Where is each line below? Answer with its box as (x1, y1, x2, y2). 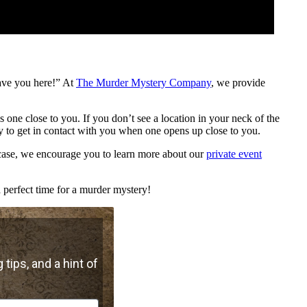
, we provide (211, 77, 265, 89)
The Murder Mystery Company (76, 77, 211, 89)
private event (206, 148, 262, 160)
